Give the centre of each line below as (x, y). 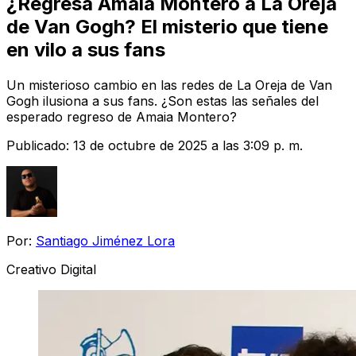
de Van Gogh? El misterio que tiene (167, 26)
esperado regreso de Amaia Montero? (122, 116)
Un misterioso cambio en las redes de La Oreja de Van (169, 85)
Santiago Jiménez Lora (105, 240)
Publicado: (40, 145)
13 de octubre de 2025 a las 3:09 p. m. (188, 145)
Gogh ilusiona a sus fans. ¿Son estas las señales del (163, 101)
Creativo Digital (51, 269)
